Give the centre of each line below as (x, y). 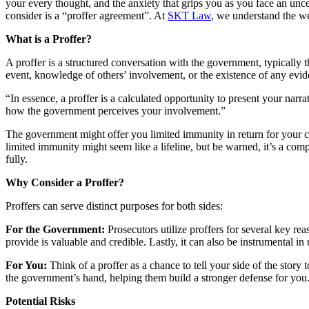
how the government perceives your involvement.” (116, 110)
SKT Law (189, 15)
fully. (17, 159)
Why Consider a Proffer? (65, 182)
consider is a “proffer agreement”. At (87, 15)
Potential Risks (40, 301)
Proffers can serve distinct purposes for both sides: (114, 206)
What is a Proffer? (49, 39)
